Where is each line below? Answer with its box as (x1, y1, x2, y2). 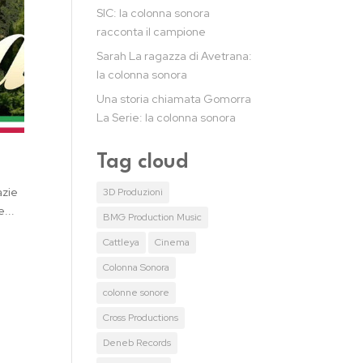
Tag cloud (96, 152, 189, 173)
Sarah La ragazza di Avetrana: (96, 49, 253, 63)
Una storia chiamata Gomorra (96, 92, 252, 106)
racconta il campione (96, 24, 207, 39)
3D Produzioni (103, 186, 164, 199)
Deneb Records (103, 336, 172, 349)
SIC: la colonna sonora (96, 6, 211, 20)
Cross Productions (103, 311, 179, 324)
